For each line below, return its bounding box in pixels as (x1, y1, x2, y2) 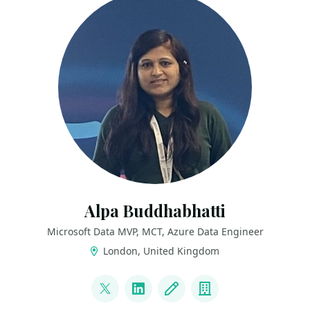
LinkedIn (138, 289, 194, 308)
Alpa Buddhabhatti (84, 200, 226, 221)
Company (204, 289, 266, 308)
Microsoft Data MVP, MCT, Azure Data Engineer (46, 225, 264, 238)
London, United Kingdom (100, 244, 220, 257)
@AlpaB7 (104, 289, 163, 308)
